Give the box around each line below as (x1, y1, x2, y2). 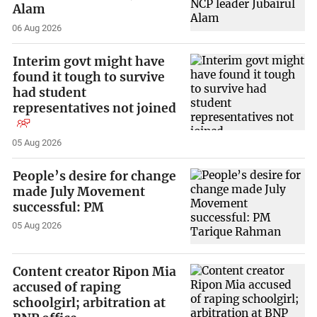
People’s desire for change (13, 168, 177, 184)
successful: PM (13, 199, 105, 215)
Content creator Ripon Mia (13, 264, 177, 280)
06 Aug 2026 (12, 23, 62, 34)
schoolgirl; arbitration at (13, 295, 166, 311)
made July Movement (13, 183, 146, 200)
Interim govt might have (13, 53, 166, 69)
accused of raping (13, 279, 122, 296)
